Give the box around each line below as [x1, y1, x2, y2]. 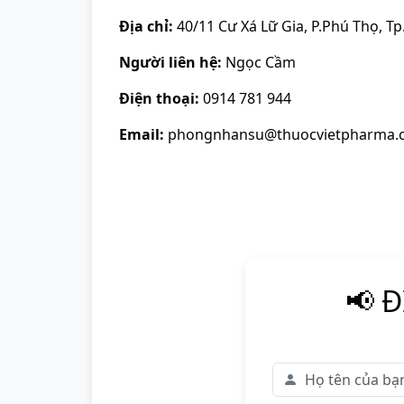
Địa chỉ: [119, 16, 173, 36]
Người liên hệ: [119, 52, 222, 72]
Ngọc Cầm [222, 52, 296, 72]
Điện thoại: [119, 88, 199, 108]
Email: [119, 124, 164, 144]
